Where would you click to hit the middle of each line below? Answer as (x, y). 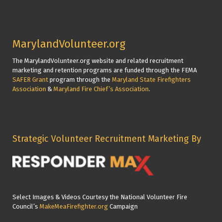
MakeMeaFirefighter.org (74, 207)
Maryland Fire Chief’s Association (101, 89)
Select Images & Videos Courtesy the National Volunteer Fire (100, 197)
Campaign (123, 207)
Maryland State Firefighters (151, 80)
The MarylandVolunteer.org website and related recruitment (98, 61)
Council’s (26, 207)
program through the (80, 80)
